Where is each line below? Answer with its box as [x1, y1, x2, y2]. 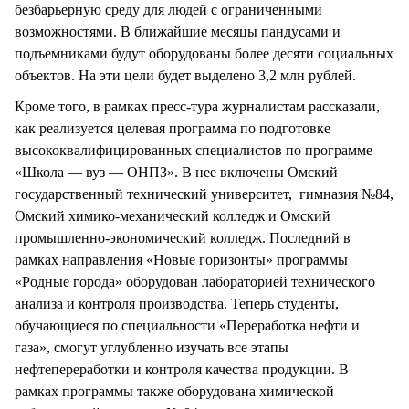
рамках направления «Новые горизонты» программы [15, 252, 348, 268]
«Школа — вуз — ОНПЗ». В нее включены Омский [15, 164, 338, 181]
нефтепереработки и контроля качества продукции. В [15, 362, 349, 378]
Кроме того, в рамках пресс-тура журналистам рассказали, [15, 99, 380, 115]
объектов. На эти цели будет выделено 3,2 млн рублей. [15, 68, 356, 84]
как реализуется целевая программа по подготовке [15, 121, 330, 137]
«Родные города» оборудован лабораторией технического [15, 274, 375, 290]
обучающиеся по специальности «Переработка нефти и [15, 318, 360, 334]
